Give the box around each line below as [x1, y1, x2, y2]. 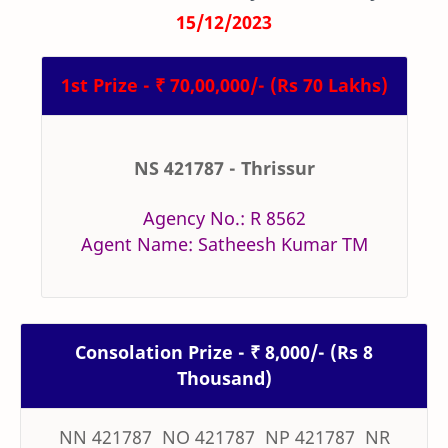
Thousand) [176, 366, 272, 391]
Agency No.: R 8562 [142, 206, 306, 231]
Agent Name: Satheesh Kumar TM [80, 232, 368, 257]
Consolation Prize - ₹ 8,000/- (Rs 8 [75, 340, 373, 365]
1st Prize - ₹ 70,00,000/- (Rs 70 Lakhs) [60, 73, 388, 98]
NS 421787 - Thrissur [133, 156, 315, 181]
